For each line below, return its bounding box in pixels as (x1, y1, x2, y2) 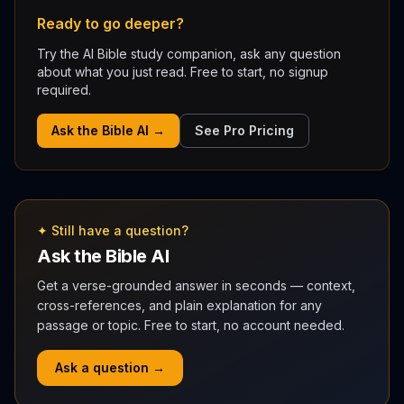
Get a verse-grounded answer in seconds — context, (37, 278, 355, 293)
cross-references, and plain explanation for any (37, 298, 322, 313)
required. (37, 82, 91, 97)
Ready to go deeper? (37, 14, 184, 32)
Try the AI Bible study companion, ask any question (37, 46, 341, 61)
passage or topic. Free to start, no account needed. (37, 317, 344, 333)
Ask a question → (55, 360, 165, 375)
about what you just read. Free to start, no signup (37, 64, 328, 79)
